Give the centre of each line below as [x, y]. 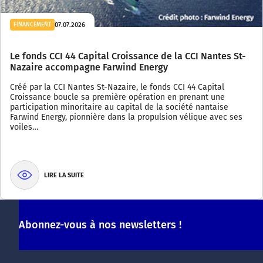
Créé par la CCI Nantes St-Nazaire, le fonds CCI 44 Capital [117, 87]
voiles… [24, 127]
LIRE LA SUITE [64, 175]
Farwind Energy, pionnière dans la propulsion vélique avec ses [126, 117]
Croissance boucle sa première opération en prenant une [117, 97]
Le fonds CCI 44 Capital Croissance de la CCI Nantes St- [128, 56]
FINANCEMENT [32, 25]
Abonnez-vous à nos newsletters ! [100, 225]
